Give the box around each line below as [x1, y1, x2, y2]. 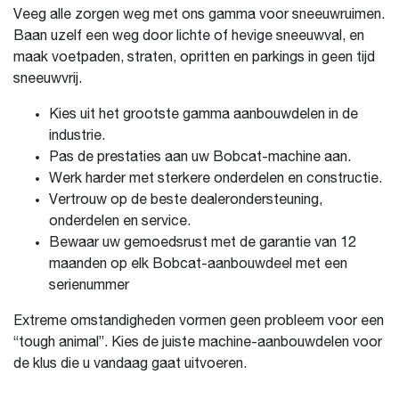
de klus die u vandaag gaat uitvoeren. [13, 357, 247, 371]
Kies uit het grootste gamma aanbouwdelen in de [49, 108, 358, 122]
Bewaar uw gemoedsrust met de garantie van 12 [49, 236, 356, 250]
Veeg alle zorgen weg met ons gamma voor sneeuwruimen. [13, 8, 385, 22]
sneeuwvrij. [13, 72, 82, 86]
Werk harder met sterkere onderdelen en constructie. [49, 172, 382, 186]
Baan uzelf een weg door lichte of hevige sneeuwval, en [13, 29, 364, 44]
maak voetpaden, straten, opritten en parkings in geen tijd [13, 51, 375, 65]
